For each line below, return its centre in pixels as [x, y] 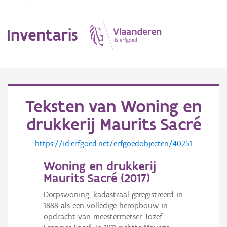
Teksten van [73, 107]
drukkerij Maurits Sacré [113, 124]
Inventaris [42, 34]
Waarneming [27, 167]
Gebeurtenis [26, 211]
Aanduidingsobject [36, 146]
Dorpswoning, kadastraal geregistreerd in [113, 195]
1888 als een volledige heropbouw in [106, 206]
